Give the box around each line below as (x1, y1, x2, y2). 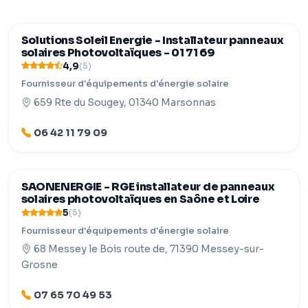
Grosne (21, 258, 58, 272)
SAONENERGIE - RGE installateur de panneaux (21, 179, 275, 194)
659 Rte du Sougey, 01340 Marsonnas (33, 96, 216, 109)
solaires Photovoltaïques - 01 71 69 (21, 45, 215, 60)
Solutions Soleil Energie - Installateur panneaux (21, 33, 284, 47)
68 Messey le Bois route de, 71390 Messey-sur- (33, 243, 264, 256)
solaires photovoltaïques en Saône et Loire (21, 192, 260, 206)
